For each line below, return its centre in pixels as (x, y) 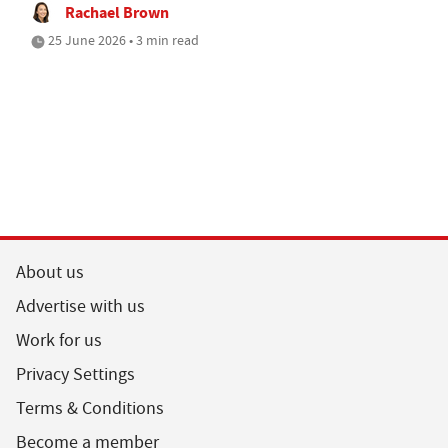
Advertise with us (80, 306)
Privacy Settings (75, 374)
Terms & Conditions (90, 408)
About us (50, 272)
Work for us (59, 340)
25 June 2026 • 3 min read (122, 39)
